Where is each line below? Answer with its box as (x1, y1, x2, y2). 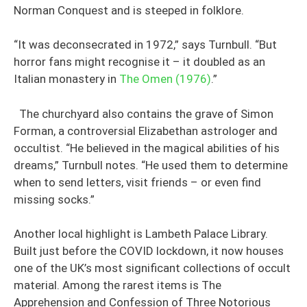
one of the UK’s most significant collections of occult (14, 261, 291, 275)
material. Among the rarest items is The (14, 278, 221, 292)
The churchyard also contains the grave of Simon (19, 106, 273, 121)
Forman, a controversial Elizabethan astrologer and (14, 123, 278, 138)
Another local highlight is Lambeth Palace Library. (14, 227, 268, 241)
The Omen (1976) (119, 72, 211, 86)
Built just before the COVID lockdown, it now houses (14, 244, 284, 258)
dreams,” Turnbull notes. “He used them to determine (14, 158, 288, 172)
